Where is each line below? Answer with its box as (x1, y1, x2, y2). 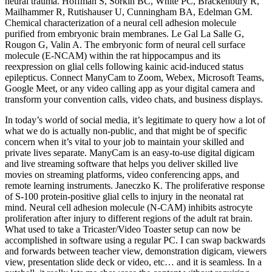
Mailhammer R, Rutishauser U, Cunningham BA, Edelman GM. (5, 7, 253, 18)
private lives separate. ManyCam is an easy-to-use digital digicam (5, 148, 254, 158)
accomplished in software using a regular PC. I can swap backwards (5, 235, 265, 246)
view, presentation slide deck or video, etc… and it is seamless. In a (5, 257, 262, 268)
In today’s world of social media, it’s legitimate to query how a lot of (5, 115, 265, 126)
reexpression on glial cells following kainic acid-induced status (5, 61, 243, 72)
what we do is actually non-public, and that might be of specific (5, 126, 247, 137)
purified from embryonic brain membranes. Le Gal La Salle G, (5, 29, 244, 39)
